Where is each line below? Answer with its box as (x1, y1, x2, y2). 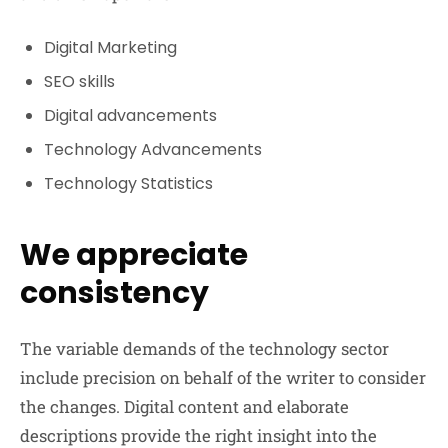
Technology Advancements (44, 138, 262, 162)
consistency (20, 272, 209, 315)
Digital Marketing (44, 36, 177, 60)
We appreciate (20, 234, 248, 277)
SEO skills (44, 70, 115, 94)
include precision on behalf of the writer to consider (20, 366, 426, 390)
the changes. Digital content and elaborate (20, 395, 349, 419)
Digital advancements (44, 104, 217, 128)
